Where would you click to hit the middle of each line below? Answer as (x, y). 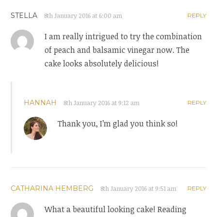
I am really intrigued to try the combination (124, 37)
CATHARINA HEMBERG (52, 189)
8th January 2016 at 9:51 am (139, 189)
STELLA (24, 16)
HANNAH (40, 103)
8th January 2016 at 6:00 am (83, 16)
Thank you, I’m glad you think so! (118, 124)
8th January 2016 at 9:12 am (102, 103)
